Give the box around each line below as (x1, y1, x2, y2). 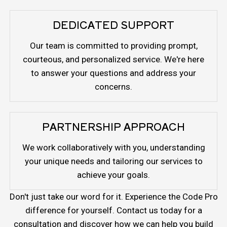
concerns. (95, 82, 132, 92)
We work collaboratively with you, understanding (22, 142, 205, 153)
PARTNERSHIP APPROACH (42, 119, 185, 134)
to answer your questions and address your (31, 68, 196, 79)
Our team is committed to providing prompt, (29, 41, 198, 51)
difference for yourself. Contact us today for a (25, 205, 202, 216)
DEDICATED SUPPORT (53, 17, 174, 32)
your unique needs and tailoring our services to (24, 156, 203, 167)
